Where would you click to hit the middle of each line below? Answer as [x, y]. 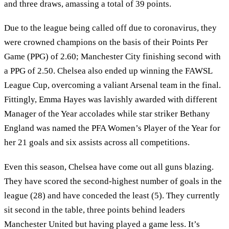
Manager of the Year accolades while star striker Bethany [107, 114]
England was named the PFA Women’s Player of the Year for [112, 128]
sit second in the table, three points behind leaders [95, 210]
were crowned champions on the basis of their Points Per [106, 42]
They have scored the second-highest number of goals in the [113, 181]
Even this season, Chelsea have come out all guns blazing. [109, 167]
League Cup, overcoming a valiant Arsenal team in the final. [112, 85]
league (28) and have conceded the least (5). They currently [112, 195]
